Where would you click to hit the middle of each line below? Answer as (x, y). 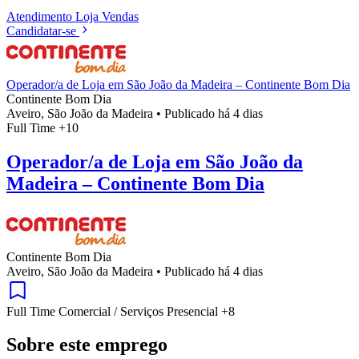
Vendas (120, 16)
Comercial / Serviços (113, 311)
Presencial (194, 311)
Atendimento (41, 16)
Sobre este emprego (87, 345)
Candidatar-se (41, 30)
